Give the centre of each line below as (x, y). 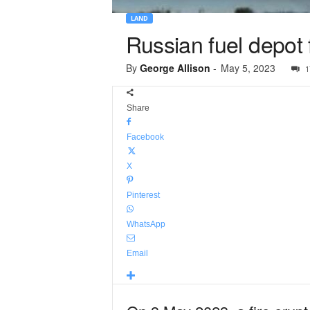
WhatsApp (146, 224)
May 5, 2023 (248, 68)
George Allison (175, 68)
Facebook (145, 137)
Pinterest (143, 195)
